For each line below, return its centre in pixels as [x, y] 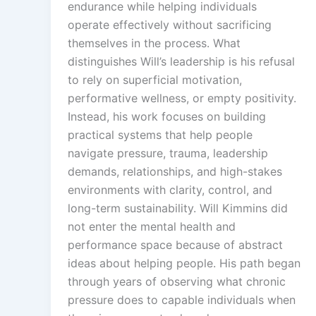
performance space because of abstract [175, 245]
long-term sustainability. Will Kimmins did [178, 208]
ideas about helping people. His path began [184, 263]
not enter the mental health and [152, 227]
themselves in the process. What [154, 43]
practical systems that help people [160, 135]
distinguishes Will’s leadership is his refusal [181, 62]
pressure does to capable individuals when [182, 300]
